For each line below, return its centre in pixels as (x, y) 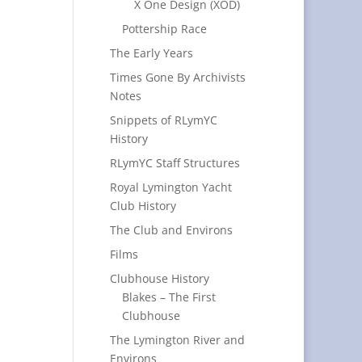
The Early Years (151, 53)
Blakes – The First (168, 297)
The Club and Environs (171, 230)
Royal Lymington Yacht (170, 187)
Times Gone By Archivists (177, 77)
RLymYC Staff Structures (175, 163)
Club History (143, 206)
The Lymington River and (177, 340)
